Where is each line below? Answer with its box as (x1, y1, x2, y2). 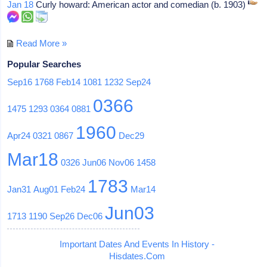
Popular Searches (7, 58, 82, 69)
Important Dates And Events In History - (59, 238, 215, 249)
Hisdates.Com (108, 250, 165, 261)
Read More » (16, 38, 67, 48)
